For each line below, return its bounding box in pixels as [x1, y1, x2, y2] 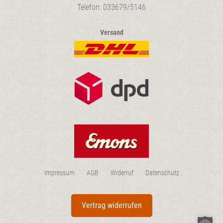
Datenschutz [145, 168, 179, 177]
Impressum [44, 168, 75, 177]
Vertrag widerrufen [81, 200, 142, 210]
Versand [100, 28, 123, 37]
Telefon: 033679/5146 [77, 2, 146, 12]
